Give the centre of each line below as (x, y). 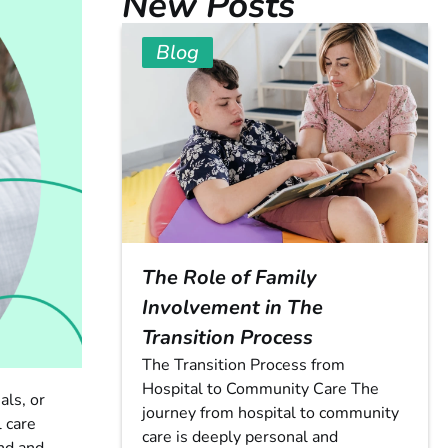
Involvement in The (232, 308)
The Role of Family (229, 278)
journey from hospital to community (270, 413)
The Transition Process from (243, 365)
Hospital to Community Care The (260, 389)
